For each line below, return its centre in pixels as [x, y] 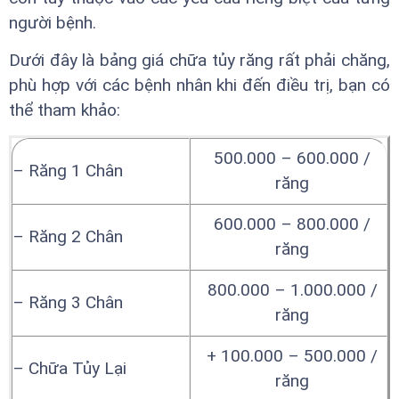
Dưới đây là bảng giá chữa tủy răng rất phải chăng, [199, 61]
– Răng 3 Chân [68, 303]
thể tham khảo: [65, 110]
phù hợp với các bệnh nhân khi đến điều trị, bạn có [199, 85]
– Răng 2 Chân [68, 237]
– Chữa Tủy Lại [69, 369]
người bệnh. [53, 23]
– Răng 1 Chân [68, 171]
